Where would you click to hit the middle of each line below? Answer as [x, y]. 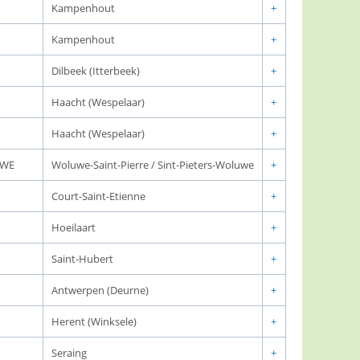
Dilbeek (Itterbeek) [96, 71]
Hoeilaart [74, 227]
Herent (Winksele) [94, 321]
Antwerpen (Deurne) [100, 290]
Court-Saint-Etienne [98, 196]
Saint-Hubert [82, 259]
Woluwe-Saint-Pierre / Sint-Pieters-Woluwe [153, 165]
